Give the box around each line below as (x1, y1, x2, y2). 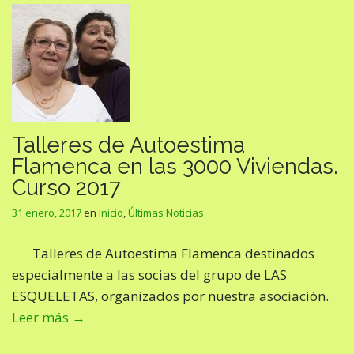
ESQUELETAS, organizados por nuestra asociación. (12, 287, 329, 305)
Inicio (99, 205, 123, 220)
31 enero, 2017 (12, 205, 81, 220)
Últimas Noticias (128, 205, 204, 220)
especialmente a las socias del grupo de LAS (12, 265, 287, 284)
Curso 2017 (12, 175, 121, 200)
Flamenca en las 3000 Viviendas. (12, 153, 338, 179)
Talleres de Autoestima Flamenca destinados (32, 244, 314, 262)
